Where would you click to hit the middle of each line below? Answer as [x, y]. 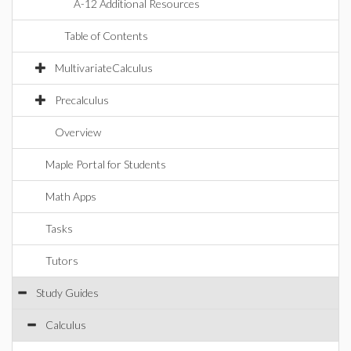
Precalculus [82, 100]
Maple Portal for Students [106, 164]
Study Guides [67, 293]
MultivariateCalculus [104, 68]
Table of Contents [106, 36]
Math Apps [71, 196]
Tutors [62, 261]
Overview [78, 132]
